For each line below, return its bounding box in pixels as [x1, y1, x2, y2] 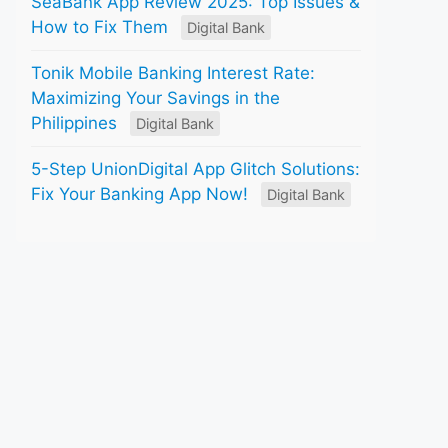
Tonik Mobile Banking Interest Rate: [31, 62, 315, 83]
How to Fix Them [31, 16, 168, 37]
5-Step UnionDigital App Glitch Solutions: [31, 158, 360, 179]
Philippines [31, 112, 117, 133]
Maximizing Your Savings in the [31, 87, 280, 108]
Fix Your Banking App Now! [31, 183, 248, 204]
